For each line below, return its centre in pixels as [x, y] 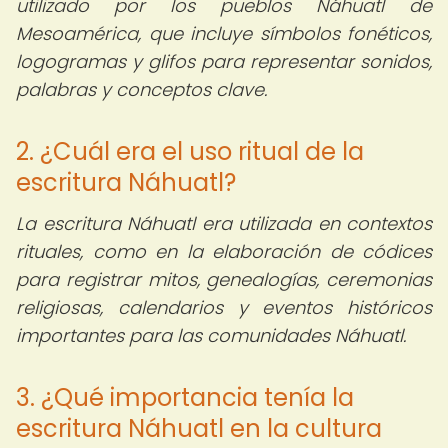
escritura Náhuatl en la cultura [199, 428]
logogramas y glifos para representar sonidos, [224, 61]
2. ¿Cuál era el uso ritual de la [190, 151]
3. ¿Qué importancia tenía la [185, 397]
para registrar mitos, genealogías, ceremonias [224, 279]
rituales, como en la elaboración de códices [224, 251]
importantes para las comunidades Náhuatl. [211, 335]
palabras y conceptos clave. [141, 89]
